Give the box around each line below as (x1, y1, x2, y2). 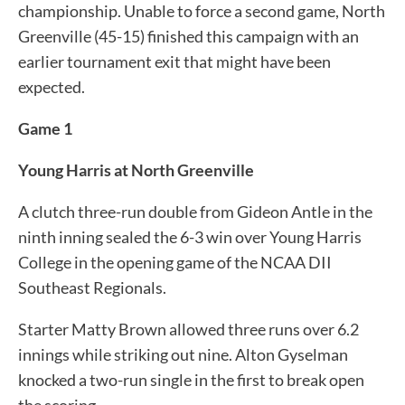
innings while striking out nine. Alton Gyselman (18, 344, 348, 364)
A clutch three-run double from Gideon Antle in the (18, 201, 372, 221)
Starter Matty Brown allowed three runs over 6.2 (18, 318, 359, 339)
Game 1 (18, 118, 72, 138)
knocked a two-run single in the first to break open (18, 369, 364, 390)
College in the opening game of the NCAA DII (18, 251, 332, 272)
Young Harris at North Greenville (18, 159, 254, 180)
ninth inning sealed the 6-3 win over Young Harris (18, 226, 362, 247)
